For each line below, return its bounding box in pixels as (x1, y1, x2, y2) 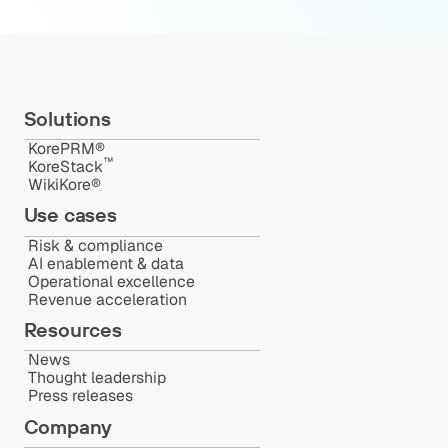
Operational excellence (27, 270, 195, 292)
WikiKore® (27, 173, 101, 195)
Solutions (23, 105, 111, 131)
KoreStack (27, 155, 103, 177)
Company (23, 413, 113, 439)
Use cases (23, 202, 117, 228)
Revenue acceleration (27, 288, 187, 310)
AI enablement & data (27, 252, 184, 274)
